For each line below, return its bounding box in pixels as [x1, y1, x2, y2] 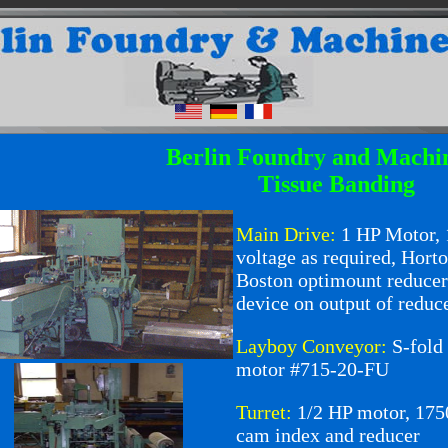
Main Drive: [236, 223, 336, 245]
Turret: [236, 401, 292, 423]
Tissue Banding [257, 171, 415, 197]
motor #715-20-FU [236, 358, 389, 380]
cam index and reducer [236, 424, 420, 446]
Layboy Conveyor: [236, 335, 387, 357]
